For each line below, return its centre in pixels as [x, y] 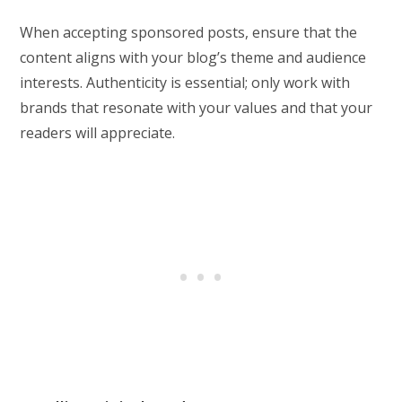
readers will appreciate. [98, 132]
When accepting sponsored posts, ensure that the [189, 32]
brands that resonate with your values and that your [197, 107]
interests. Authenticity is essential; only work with [185, 82]
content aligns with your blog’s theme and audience [193, 57]
